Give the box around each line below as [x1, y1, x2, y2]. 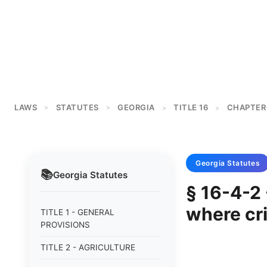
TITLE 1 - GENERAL [41, 207, 114, 217]
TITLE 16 [173, 103, 208, 112]
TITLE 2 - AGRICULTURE [41, 243, 135, 252]
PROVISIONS [41, 220, 90, 229]
